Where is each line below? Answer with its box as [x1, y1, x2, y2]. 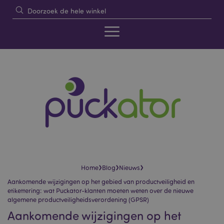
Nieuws [118, 163, 140, 171]
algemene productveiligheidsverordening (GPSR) [7, 195, 149, 203]
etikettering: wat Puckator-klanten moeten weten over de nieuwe [7, 186, 193, 194]
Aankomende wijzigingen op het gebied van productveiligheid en [7, 177, 194, 185]
